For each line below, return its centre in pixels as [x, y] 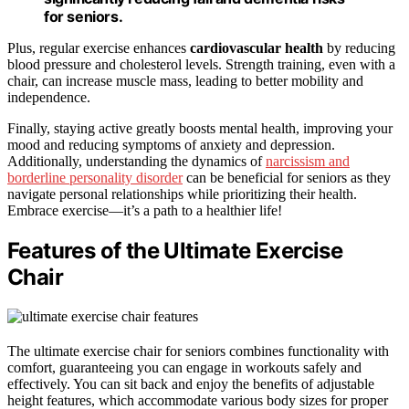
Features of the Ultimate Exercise [175, 250]
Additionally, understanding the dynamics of [136, 161]
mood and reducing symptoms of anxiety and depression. [171, 144]
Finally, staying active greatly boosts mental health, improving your [200, 128]
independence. [49, 97]
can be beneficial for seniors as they [287, 177]
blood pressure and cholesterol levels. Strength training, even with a [201, 64]
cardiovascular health [257, 47]
